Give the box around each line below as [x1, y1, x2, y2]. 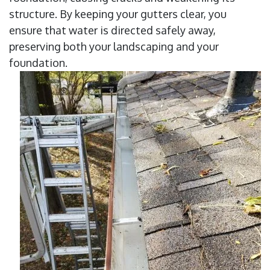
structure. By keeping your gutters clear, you [9, 7, 227, 21]
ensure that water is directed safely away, [9, 24, 216, 37]
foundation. [9, 56, 67, 70]
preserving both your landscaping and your [9, 40, 219, 54]
